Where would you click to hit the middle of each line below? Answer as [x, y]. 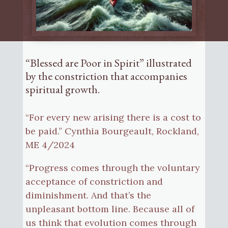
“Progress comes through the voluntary [112, 167]
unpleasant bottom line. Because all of [110, 209]
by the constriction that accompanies [106, 76]
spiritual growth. [62, 89]
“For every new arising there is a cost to [113, 117]
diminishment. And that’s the [88, 195]
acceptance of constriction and [94, 181]
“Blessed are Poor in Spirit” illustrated [108, 63]
